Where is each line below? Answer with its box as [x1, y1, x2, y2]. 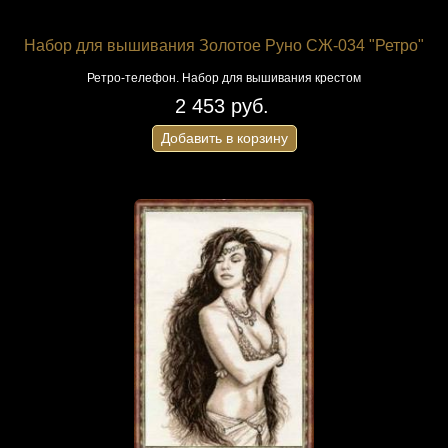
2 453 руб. [174, 95, 269, 117]
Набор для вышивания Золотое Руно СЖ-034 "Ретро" [24, 37, 424, 54]
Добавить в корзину [160, 130, 288, 146]
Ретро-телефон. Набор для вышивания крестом [87, 71, 361, 85]
